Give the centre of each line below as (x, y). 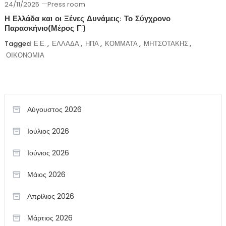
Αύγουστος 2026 (54, 110)
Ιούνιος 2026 (48, 153)
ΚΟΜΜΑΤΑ (121, 44)
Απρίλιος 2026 (50, 196)
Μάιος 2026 (46, 175)
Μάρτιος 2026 (50, 218)
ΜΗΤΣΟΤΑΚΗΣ (166, 44)
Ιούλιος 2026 (48, 131)
